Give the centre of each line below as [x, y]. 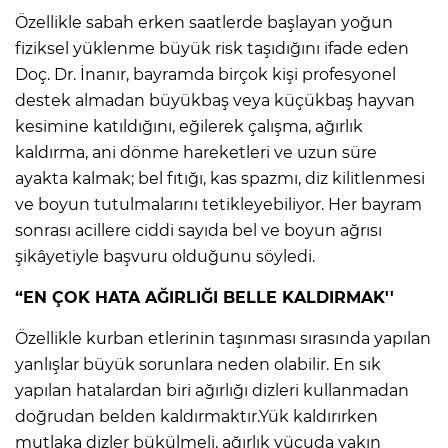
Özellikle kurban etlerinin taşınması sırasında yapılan [223, 338]
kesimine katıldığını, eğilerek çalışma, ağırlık [189, 126]
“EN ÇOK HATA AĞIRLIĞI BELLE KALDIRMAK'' [204, 297]
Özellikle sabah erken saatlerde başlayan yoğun [204, 22]
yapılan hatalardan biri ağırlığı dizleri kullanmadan [212, 390]
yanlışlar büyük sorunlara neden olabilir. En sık [198, 364]
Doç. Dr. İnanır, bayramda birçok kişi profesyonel [205, 74]
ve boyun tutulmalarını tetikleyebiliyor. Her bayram [218, 204]
